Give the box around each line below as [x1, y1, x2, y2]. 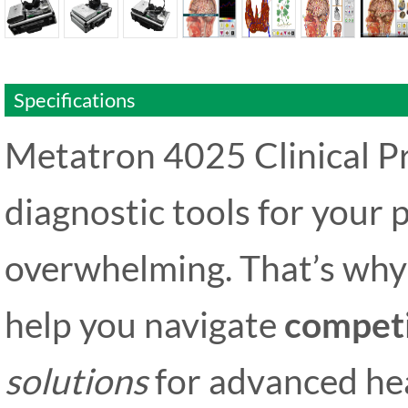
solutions [5, 358, 148, 402]
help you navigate [5, 301, 284, 345]
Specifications [14, 87, 136, 112]
